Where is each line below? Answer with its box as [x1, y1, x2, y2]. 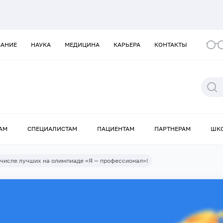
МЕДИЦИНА [65, 41, 100, 48]
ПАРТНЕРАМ [154, 125, 191, 133]
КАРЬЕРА [113, 41, 140, 48]
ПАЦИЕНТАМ [97, 125, 134, 133]
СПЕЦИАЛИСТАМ [27, 125, 77, 133]
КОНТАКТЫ [154, 41, 187, 48]
